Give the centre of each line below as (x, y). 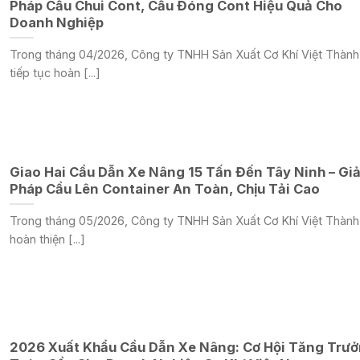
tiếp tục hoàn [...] (55, 72)
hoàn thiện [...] (47, 239)
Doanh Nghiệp (56, 23)
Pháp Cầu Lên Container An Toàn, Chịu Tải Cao (164, 189)
